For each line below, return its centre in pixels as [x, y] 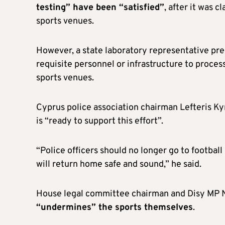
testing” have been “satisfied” [100, 8]
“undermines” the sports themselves [115, 207]
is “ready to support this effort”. [100, 121]
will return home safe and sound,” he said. [119, 164]
